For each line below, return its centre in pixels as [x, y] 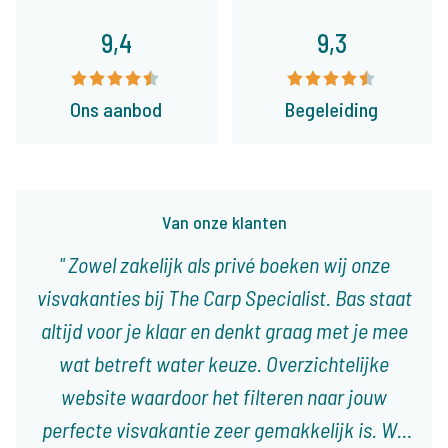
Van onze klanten [224, 222]
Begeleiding [332, 109]
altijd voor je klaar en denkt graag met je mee [224, 330]
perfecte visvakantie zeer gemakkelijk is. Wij [224, 429]
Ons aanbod [116, 109]
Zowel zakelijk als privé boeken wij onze [226, 264]
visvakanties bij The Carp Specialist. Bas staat [224, 297]
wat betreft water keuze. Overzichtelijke [224, 363]
